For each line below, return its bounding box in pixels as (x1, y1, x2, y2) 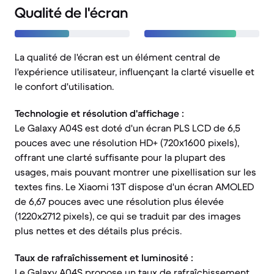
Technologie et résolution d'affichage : (15, 107, 184, 119)
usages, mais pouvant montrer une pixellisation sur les (15, 166, 256, 178)
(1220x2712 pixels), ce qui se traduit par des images (15, 210, 241, 222)
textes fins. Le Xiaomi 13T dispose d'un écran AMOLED (15, 180, 254, 193)
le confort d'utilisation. (15, 80, 114, 92)
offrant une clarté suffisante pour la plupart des (15, 151, 226, 163)
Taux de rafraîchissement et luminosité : (15, 251, 193, 264)
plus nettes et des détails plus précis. (15, 224, 182, 237)
